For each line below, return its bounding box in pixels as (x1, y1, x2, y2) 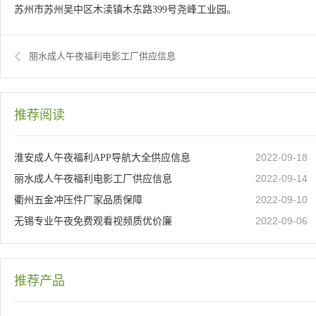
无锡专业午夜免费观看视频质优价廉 (14, 216, 172, 226)
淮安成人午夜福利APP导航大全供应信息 (14, 152, 190, 163)
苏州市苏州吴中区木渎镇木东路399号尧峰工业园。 (14, 4, 236, 15)
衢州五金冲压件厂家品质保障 (14, 195, 142, 205)
